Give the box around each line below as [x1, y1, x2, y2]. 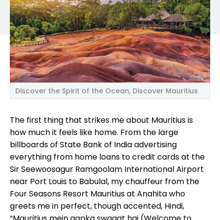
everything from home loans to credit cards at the [10, 151, 205, 163]
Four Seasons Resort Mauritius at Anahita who [10, 188, 185, 199]
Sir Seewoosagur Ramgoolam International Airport [10, 163, 204, 175]
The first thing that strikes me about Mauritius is [10, 114, 193, 126]
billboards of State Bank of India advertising [10, 138, 177, 150]
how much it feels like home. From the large [10, 126, 178, 138]
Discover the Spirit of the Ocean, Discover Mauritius [15, 85, 198, 96]
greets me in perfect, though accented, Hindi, [10, 200, 184, 212]
